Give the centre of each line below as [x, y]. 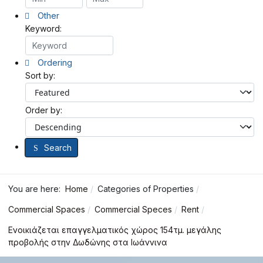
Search [58, 147]
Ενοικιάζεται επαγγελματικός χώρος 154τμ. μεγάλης [115, 230]
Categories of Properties [146, 189]
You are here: [37, 189]
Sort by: [40, 75]
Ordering [54, 62]
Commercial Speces [133, 210]
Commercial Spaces [47, 210]
